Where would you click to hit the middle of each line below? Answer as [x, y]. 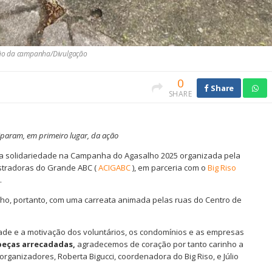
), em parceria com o [169, 168]
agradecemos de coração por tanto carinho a [159, 244]
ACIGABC [114, 168]
